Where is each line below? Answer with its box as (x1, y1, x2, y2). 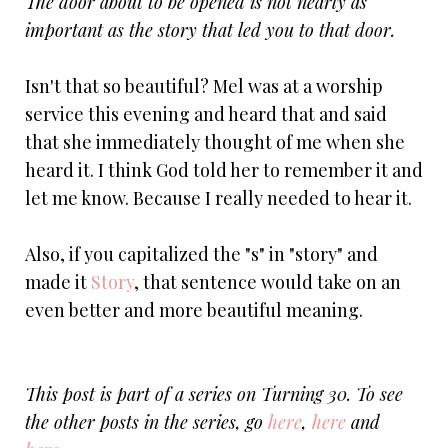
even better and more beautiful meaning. (25, 297, 363, 322)
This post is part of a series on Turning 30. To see (25, 381, 403, 406)
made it (25, 269, 91, 294)
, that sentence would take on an (134, 269, 401, 294)
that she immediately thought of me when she (25, 129, 405, 154)
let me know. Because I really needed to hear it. (25, 185, 412, 210)
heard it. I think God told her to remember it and (25, 157, 423, 182)
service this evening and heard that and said (25, 101, 387, 126)
